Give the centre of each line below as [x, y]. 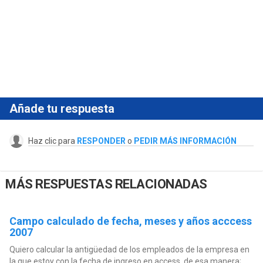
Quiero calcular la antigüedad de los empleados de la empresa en [129, 249]
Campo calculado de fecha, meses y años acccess [130, 221]
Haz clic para [52, 141]
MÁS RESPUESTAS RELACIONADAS [106, 184]
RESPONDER [101, 141]
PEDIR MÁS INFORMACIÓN [185, 141]
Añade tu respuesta [62, 108]
